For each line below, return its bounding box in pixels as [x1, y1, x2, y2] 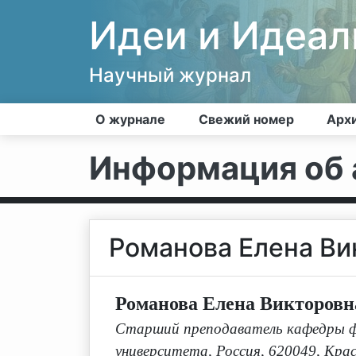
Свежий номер [198, 111, 294, 127]
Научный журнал [89, 64, 251, 87]
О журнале [95, 111, 165, 127]
